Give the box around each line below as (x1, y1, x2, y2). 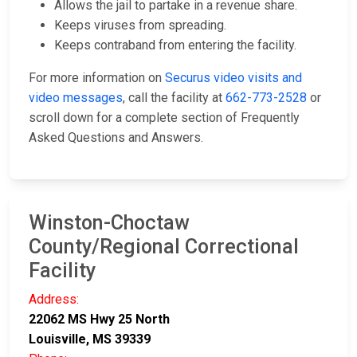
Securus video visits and (165, 70, 302, 86)
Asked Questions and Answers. (29, 130, 203, 146)
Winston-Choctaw (29, 211, 190, 235)
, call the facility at (123, 90, 226, 106)
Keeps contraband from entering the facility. (54, 37, 296, 53)
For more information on (29, 70, 165, 86)
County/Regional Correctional (29, 235, 299, 259)
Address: (29, 292, 79, 308)
